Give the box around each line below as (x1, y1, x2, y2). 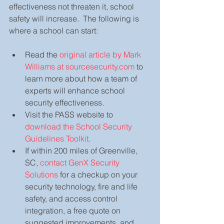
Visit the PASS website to (25, 109, 115, 119)
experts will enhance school (25, 85, 127, 95)
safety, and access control (25, 193, 119, 203)
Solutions (25, 169, 58, 179)
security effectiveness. (25, 97, 108, 107)
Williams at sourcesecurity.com (25, 61, 134, 71)
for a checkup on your (58, 169, 139, 179)
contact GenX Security (40, 157, 121, 167)
